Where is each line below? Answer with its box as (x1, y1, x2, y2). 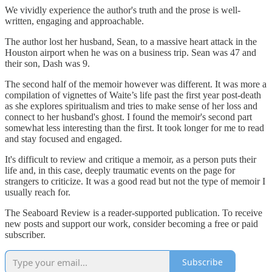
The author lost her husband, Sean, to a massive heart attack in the (5, 36, 257, 47)
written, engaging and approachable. (5, 15, 144, 26)
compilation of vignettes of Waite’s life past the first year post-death (5, 89, 261, 100)
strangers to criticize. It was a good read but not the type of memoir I (5, 175, 265, 186)
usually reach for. (5, 186, 70, 197)
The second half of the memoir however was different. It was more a (5, 78, 267, 89)
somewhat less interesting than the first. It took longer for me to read (5, 122, 264, 133)
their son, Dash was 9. (5, 58, 90, 69)
